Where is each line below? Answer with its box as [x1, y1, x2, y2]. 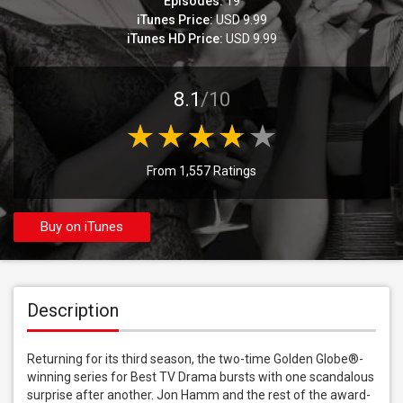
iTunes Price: [136, 13, 213, 27]
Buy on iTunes [40, 219, 123, 235]
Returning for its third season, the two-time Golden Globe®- [27, 352, 363, 366]
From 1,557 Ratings [147, 164, 256, 178]
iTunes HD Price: [126, 31, 223, 46]
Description [27, 300, 119, 321]
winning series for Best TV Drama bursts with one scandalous [27, 370, 374, 384]
